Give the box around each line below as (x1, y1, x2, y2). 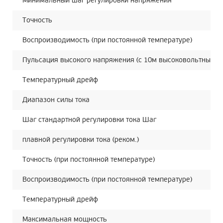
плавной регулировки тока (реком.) (22, 135, 139, 144)
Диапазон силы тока (22, 96, 90, 104)
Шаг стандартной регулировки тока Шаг (22, 115, 156, 124)
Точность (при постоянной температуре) (22, 155, 155, 164)
